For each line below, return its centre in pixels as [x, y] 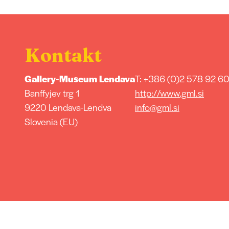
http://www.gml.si [169, 93]
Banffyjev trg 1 [52, 93]
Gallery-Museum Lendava [79, 78]
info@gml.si [157, 107]
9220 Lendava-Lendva [68, 107]
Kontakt [63, 55]
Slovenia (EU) [51, 121]
